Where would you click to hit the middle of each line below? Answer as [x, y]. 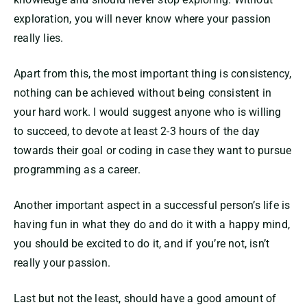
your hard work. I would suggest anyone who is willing [148, 112]
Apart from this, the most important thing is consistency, [153, 74]
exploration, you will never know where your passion [143, 19]
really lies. [39, 38]
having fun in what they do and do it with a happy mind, [152, 225]
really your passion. [62, 263]
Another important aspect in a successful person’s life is [152, 206]
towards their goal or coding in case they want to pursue [153, 151]
